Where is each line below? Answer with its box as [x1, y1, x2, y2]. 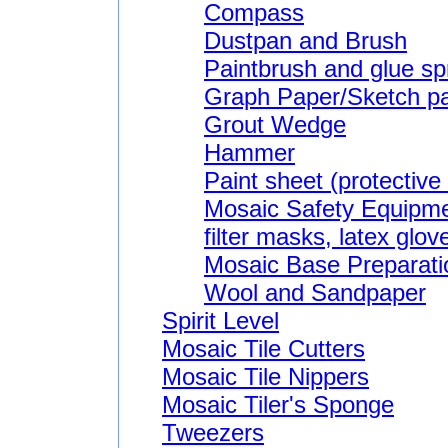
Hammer [204, 138, 295, 166]
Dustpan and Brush [204, 26, 407, 54]
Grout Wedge [204, 110, 346, 138]
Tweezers [162, 418, 264, 446]
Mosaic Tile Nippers [162, 362, 369, 390]
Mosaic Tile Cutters [162, 334, 365, 362]
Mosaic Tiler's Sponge [162, 390, 394, 418]
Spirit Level [162, 306, 279, 334]
